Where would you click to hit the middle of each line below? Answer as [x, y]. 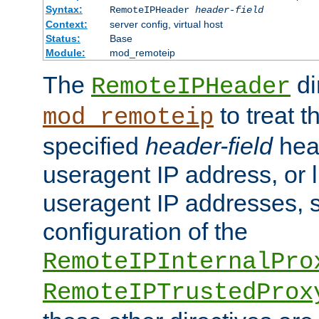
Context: [66, 25]
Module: [65, 53]
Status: [63, 39]
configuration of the [145, 232]
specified [94, 146]
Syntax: [64, 10]
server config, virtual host [166, 25]
